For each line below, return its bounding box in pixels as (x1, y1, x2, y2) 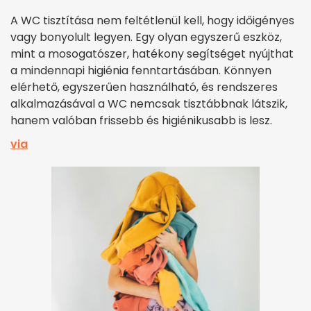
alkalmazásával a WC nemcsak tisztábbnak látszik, (10, 96, 287, 112)
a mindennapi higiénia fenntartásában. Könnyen (10, 62, 271, 79)
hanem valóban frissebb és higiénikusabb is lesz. (10, 112, 272, 129)
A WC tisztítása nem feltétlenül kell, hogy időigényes (10, 12, 294, 29)
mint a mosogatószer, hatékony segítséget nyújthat (10, 46, 294, 62)
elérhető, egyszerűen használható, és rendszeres (10, 79, 278, 96)
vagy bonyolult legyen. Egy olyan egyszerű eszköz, (10, 29, 282, 46)
